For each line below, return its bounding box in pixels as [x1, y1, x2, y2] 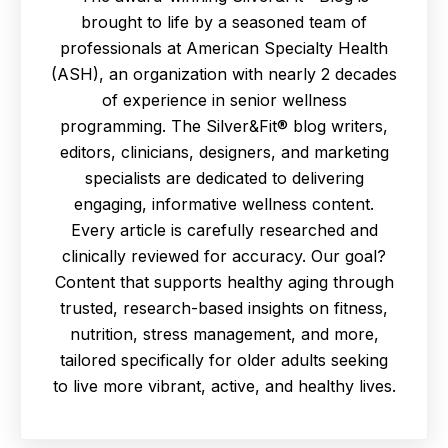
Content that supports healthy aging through [54, 271, 394, 292]
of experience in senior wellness [101, 89, 347, 110]
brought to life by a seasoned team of [81, 11, 367, 32]
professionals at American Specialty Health [60, 37, 388, 58]
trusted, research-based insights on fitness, [60, 297, 388, 318]
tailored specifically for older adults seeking [60, 349, 388, 370]
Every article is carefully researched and [70, 219, 378, 240]
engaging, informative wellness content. [74, 193, 374, 214]
